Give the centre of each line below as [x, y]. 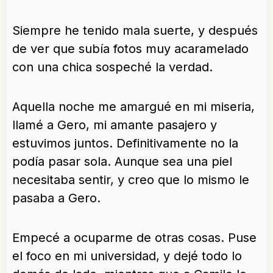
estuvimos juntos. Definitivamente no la [125, 144]
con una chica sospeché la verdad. [112, 67]
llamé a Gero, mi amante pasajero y [115, 125]
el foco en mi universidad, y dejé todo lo [127, 256]
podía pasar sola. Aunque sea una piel [122, 162]
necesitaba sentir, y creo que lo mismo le [131, 180]
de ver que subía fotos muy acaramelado [130, 49]
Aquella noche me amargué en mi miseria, [133, 107]
